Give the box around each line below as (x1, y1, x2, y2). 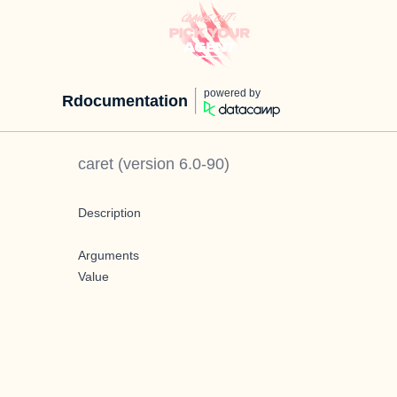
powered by (204, 87, 261, 99)
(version (113, 155, 179, 173)
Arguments (78, 248, 139, 262)
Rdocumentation (62, 92, 188, 110)
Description (78, 206, 141, 220)
